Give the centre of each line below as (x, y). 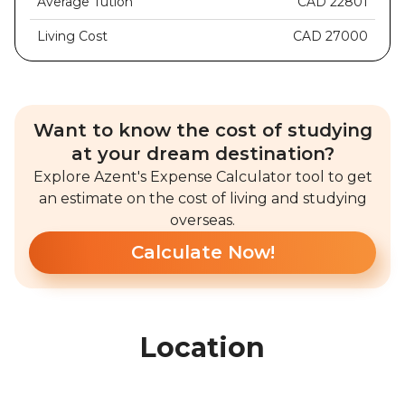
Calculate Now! (202, 252)
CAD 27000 (330, 36)
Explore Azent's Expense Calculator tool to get (202, 177)
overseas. (202, 220)
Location (202, 348)
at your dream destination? (202, 154)
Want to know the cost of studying (202, 130)
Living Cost (72, 36)
